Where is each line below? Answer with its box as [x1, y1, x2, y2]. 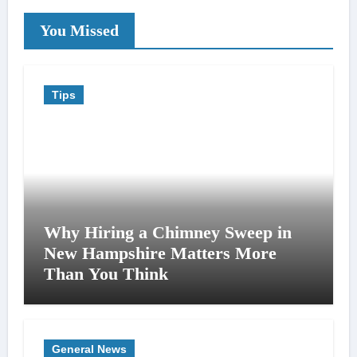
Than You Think [43, 263, 168, 284]
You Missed [39, 21, 119, 39]
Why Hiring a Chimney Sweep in [43, 222, 292, 242]
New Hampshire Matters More [43, 242, 277, 263]
